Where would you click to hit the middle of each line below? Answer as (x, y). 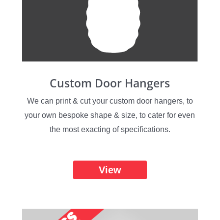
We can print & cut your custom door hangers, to (110, 101)
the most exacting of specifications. (110, 129)
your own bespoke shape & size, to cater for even (110, 115)
